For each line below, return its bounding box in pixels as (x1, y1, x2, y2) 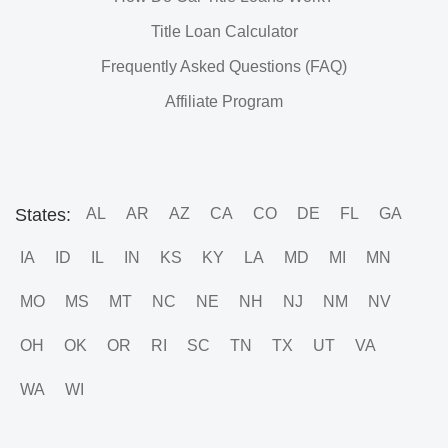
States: (15, 205, 71, 225)
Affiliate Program (165, 93, 283, 110)
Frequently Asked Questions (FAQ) (101, 58, 347, 75)
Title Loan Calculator (150, 23, 298, 40)
